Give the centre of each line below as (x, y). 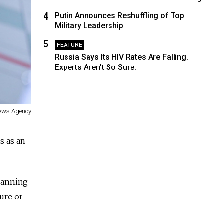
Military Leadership (89, 25)
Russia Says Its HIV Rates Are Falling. (122, 57)
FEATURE (70, 44)
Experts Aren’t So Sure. (96, 67)
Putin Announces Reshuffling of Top (120, 15)
